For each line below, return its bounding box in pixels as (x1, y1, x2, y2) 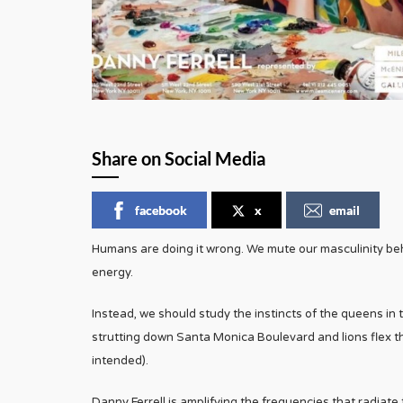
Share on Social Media (92, 148, 265, 170)
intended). (92, 354, 148, 369)
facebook (135, 202, 187, 219)
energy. (92, 265, 133, 281)
